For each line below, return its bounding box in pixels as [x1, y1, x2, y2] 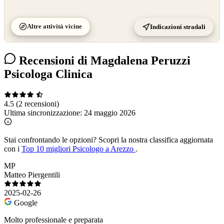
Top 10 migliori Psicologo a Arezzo [21, 144, 135, 153]
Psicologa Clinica [4, 67, 92, 80]
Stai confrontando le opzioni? [4, 135, 96, 144]
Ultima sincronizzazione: [4, 108, 84, 117]
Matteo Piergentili [4, 170, 60, 179]
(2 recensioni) [16, 99, 59, 108]
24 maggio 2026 [84, 108, 135, 117]
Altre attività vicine [27, 22, 82, 30]
